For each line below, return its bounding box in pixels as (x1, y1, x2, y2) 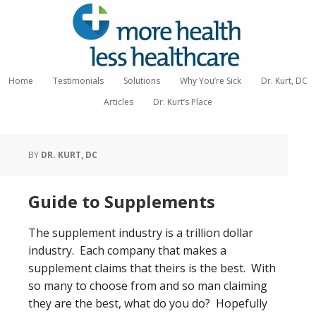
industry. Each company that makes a (28, 243, 226, 258)
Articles (104, 96, 133, 108)
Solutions (123, 75, 160, 87)
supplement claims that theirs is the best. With (28, 260, 276, 276)
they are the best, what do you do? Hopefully (28, 296, 267, 311)
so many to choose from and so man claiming (28, 278, 267, 293)
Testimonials (53, 75, 104, 87)
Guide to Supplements (28, 190, 215, 213)
